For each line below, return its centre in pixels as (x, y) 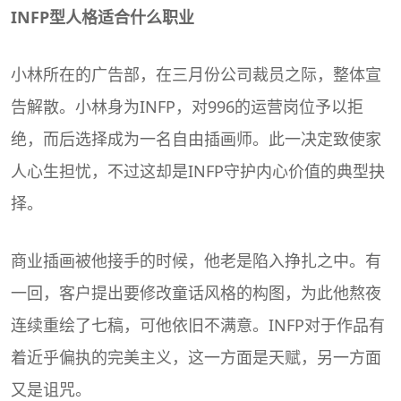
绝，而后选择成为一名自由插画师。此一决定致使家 (196, 138)
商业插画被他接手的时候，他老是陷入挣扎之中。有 (196, 260)
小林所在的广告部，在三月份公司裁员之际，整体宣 (196, 74)
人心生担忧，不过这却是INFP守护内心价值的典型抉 (198, 171)
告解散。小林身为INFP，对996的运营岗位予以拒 (187, 106)
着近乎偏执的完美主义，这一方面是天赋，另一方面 (196, 357)
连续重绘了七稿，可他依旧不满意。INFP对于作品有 (198, 324)
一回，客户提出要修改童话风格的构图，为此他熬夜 (196, 292)
